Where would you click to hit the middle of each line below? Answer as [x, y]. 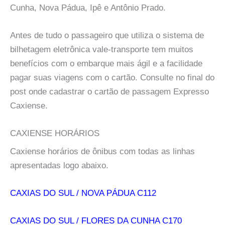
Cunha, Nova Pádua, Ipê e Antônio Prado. [88, 8]
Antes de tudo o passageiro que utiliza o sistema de [107, 35]
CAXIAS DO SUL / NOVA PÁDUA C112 [83, 193]
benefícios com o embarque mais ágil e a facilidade [106, 63]
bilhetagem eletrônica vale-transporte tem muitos [102, 49]
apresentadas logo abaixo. [59, 165]
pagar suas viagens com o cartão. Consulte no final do [112, 77]
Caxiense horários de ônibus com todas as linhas [102, 151]
